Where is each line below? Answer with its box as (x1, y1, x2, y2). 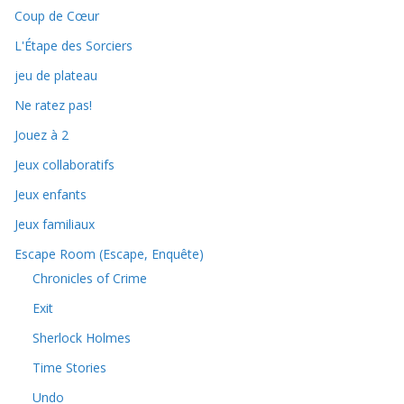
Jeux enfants (14, 185, 87, 203)
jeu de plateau (14, 66, 97, 84)
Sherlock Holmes (32, 328, 131, 346)
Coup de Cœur (14, 6, 99, 24)
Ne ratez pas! (14, 96, 92, 114)
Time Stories (32, 358, 106, 376)
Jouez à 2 (14, 125, 69, 143)
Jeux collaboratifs (14, 155, 115, 173)
